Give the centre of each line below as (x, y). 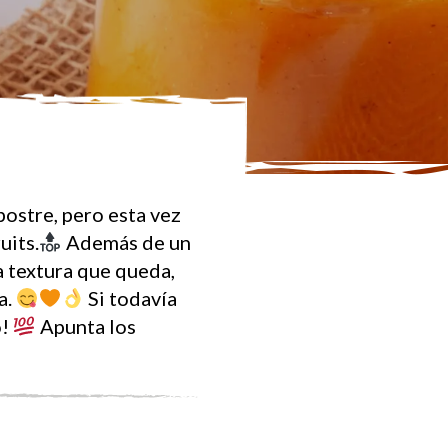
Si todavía (131, 297)
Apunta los (85, 325)
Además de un (126, 241)
